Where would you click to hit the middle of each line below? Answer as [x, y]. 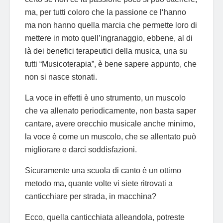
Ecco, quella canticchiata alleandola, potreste [105, 217]
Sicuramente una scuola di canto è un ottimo [103, 170]
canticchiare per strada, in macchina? [91, 196]
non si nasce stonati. [61, 77]
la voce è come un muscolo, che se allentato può [111, 136]
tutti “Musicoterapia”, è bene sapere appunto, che [111, 64]
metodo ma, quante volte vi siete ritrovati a [99, 183]
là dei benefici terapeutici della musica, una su [106, 51]
